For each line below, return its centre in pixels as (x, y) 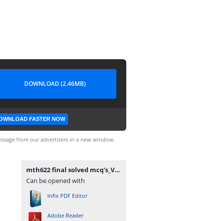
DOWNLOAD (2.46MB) (55, 84)
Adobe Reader (65, 215)
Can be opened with (55, 181)
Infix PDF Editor (67, 196)
